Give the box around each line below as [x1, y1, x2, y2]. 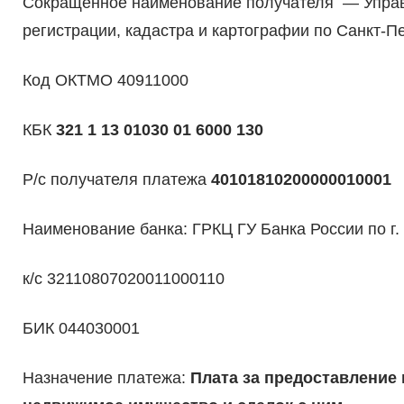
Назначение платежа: [22, 369, 190, 388]
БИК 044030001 [22, 319, 140, 338]
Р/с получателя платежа [22, 170, 211, 189]
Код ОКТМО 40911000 [22, 71, 188, 90]
